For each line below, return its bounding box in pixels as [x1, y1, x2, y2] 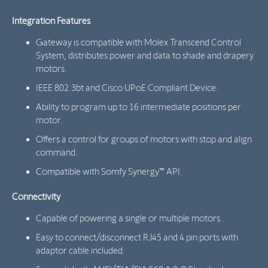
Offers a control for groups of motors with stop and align [36, 134, 252, 144]
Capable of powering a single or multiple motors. [36, 213, 223, 223]
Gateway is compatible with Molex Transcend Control [36, 37, 241, 47]
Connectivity [12, 191, 60, 202]
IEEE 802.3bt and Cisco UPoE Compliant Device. [36, 83, 218, 93]
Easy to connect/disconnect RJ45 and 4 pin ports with [36, 232, 238, 242]
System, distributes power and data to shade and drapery [36, 50, 254, 60]
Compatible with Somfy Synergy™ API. [36, 166, 182, 176]
